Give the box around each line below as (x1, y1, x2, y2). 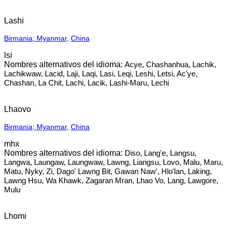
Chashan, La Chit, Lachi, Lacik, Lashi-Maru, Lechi (4, 78, 169, 87)
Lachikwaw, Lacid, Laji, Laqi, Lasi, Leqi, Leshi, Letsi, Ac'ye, (4, 69, 197, 78)
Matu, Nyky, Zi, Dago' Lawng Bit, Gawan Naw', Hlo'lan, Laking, (4, 167, 212, 176)
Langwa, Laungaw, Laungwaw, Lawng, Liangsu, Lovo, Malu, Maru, (4, 158, 223, 166)
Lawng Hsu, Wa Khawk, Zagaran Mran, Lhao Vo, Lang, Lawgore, (4, 176, 218, 185)
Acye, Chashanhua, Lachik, (125, 60, 216, 69)
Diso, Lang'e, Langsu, (125, 149, 196, 157)
